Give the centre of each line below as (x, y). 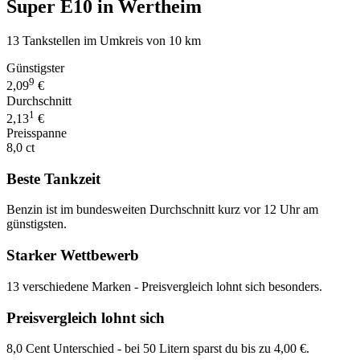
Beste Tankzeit (53, 178)
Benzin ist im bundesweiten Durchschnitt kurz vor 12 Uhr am (162, 210)
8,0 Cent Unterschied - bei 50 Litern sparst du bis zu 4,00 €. (158, 349)
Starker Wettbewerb (73, 256)
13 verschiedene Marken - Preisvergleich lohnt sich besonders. (164, 286)
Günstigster (35, 68)
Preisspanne (37, 133)
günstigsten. (37, 224)
